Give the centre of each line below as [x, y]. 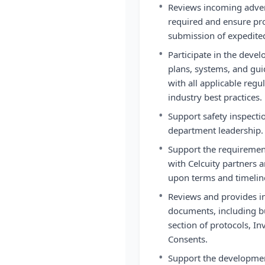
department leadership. [216, 130]
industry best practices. [215, 97]
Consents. [188, 239]
